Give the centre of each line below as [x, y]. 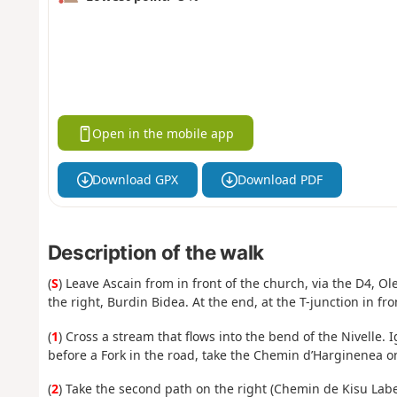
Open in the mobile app [163, 133]
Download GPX [136, 180]
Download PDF [280, 180]
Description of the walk [156, 253]
